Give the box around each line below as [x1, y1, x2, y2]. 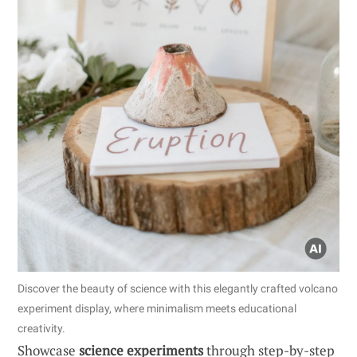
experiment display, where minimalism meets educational [18, 302, 296, 316]
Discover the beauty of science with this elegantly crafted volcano [18, 282, 338, 296]
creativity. [18, 322, 65, 335]
